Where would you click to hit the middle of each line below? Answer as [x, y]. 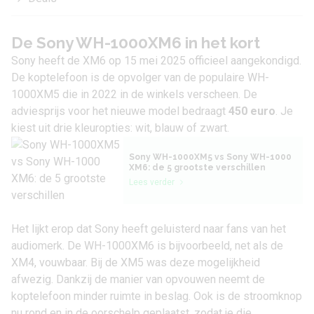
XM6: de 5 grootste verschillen [197, 168]
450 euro [252, 111]
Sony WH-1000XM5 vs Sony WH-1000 [210, 157]
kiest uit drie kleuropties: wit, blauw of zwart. [120, 128]
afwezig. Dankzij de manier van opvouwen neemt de [138, 280]
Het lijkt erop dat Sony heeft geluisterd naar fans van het [149, 229]
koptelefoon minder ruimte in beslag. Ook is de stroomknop [157, 296]
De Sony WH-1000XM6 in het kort [136, 43]
